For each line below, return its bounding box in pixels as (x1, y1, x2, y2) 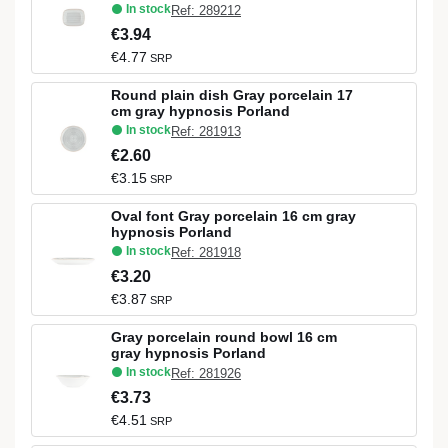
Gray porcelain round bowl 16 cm (111, 328, 337, 345)
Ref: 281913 (171, 124, 241, 140)
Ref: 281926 (171, 366, 241, 382)
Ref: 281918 (171, 245, 241, 261)
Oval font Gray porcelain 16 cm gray (111, 207, 356, 224)
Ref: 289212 (171, 3, 241, 19)
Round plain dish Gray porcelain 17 (111, 86, 353, 103)
